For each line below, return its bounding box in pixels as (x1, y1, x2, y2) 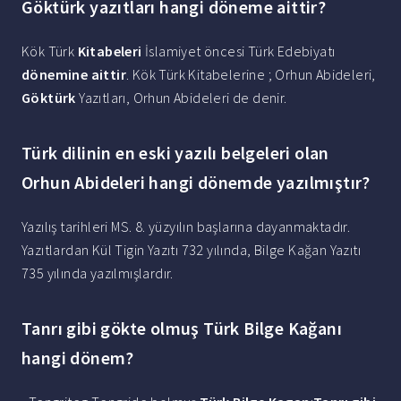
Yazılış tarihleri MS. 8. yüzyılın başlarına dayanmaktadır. (21, 218, 351, 236)
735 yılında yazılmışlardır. (21, 264, 174, 283)
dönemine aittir (21, 65, 126, 84)
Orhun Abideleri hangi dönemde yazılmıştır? (21, 171, 371, 194)
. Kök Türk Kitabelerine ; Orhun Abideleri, (126, 65, 376, 84)
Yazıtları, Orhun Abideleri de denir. (75, 89, 287, 107)
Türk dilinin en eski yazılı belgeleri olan (21, 141, 329, 165)
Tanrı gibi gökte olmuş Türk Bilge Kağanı (21, 317, 342, 340)
